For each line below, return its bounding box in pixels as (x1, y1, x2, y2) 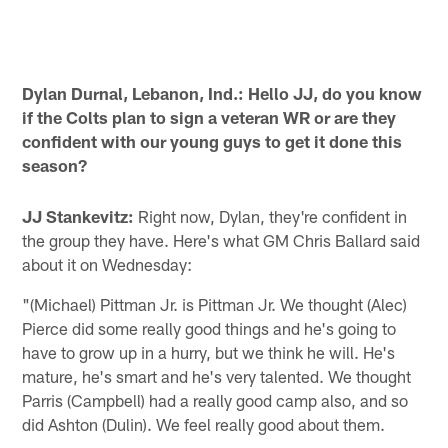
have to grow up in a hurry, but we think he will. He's (22, 341, 396, 362)
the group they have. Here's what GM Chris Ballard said (22, 229, 421, 250)
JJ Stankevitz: (22, 205, 135, 226)
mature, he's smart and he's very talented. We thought (22, 365, 412, 386)
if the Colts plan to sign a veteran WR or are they (22, 107, 397, 128)
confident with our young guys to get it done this (22, 131, 403, 152)
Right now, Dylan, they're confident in (134, 205, 408, 226)
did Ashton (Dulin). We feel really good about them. (22, 413, 386, 434)
